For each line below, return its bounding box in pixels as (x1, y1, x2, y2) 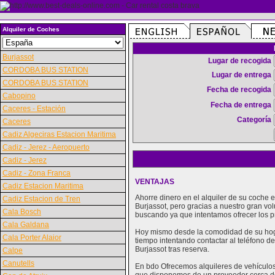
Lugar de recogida (208, 56, 271, 65)
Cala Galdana (2, 220, 49, 229)
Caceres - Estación (2, 104, 66, 113)
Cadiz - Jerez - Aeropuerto (2, 143, 90, 152)
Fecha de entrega (211, 101, 271, 109)
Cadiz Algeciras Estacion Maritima (2, 130, 116, 139)
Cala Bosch (2, 207, 41, 216)
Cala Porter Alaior (2, 233, 61, 242)
